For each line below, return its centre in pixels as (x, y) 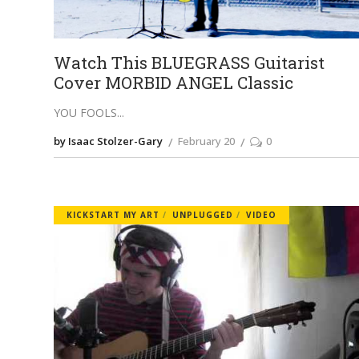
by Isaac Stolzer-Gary (109, 141)
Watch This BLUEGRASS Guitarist (190, 63)
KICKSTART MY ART (113, 215)
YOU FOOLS (86, 113)
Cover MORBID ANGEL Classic (174, 83)
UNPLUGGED (203, 215)
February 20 (207, 141)
